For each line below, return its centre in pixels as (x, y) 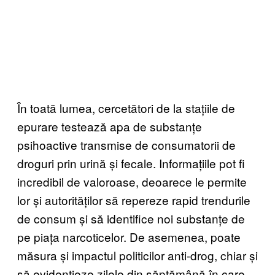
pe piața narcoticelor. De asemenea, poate (129, 236)
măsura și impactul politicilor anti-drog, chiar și (137, 255)
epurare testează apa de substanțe (110, 126)
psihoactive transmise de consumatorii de (126, 144)
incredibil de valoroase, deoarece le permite (132, 181)
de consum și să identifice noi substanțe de (131, 218)
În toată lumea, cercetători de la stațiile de (126, 107)
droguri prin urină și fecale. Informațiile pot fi (131, 163)
